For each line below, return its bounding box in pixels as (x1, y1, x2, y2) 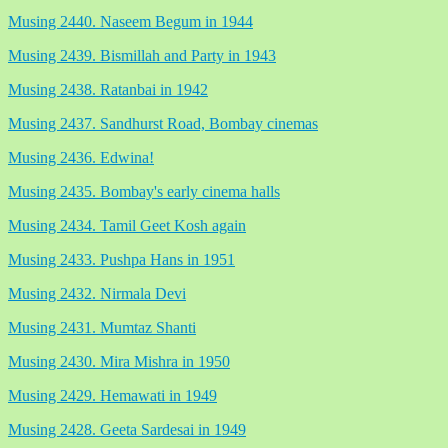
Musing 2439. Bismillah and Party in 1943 (8, 46, 276, 64)
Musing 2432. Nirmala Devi (8, 284, 186, 302)
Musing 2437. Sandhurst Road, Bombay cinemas (8, 114, 318, 132)
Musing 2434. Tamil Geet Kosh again (8, 216, 246, 234)
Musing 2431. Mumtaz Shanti (8, 318, 196, 336)
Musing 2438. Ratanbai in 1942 (8, 80, 208, 98)
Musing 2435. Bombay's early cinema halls (8, 182, 280, 200)
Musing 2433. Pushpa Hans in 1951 (8, 250, 235, 268)
